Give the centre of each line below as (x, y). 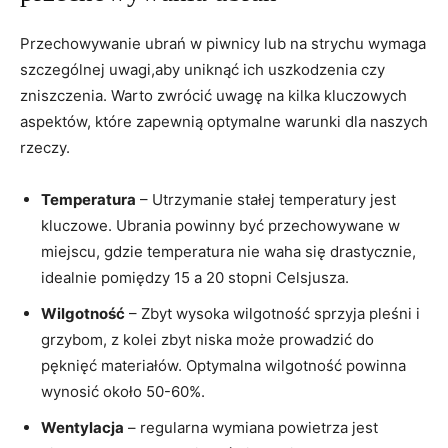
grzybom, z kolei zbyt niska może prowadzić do (207, 339)
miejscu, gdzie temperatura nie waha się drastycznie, (228, 251)
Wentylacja (82, 427)
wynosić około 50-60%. (123, 391)
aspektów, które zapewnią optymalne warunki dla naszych (224, 121)
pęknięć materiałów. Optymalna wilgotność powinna (223, 365)
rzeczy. (45, 147)
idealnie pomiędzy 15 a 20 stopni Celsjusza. (195, 277)
